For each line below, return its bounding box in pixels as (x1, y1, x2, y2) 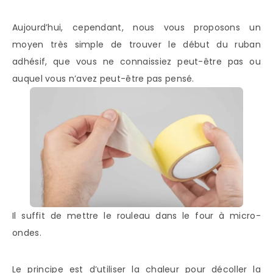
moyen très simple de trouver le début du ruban (12, 38, 261, 51)
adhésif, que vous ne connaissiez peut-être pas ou (12, 55, 261, 68)
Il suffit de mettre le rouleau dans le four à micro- (12, 209, 261, 222)
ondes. (12, 226, 41, 239)
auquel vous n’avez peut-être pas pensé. (12, 72, 194, 85)
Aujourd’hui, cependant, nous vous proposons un (12, 21, 261, 34)
